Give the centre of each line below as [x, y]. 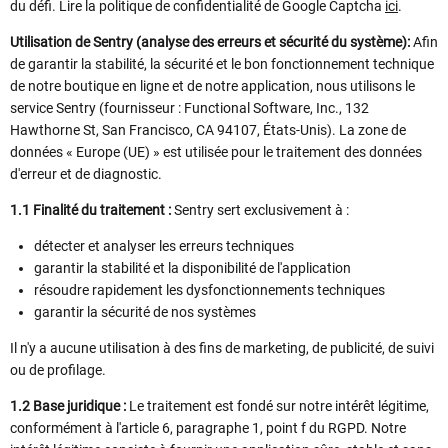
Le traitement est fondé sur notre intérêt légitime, [279, 406]
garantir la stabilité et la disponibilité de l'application [195, 268]
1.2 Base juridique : [69, 406]
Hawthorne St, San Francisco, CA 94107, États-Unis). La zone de [208, 130]
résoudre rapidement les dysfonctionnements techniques [212, 290]
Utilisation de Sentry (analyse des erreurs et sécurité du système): [211, 42]
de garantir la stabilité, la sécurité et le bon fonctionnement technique [222, 64]
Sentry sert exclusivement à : [264, 210]
